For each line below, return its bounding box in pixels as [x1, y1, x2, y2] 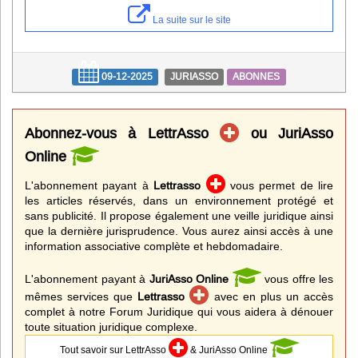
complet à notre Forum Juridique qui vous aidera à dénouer [25, 304, 333, 318]
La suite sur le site [149, 14, 231, 26]
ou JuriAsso [239, 125, 334, 142]
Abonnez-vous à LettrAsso [25, 125, 221, 142]
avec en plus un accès [209, 289, 334, 303]
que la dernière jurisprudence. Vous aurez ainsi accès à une [25, 224, 333, 237]
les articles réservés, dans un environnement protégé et [25, 193, 333, 207]
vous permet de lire [225, 178, 333, 192]
